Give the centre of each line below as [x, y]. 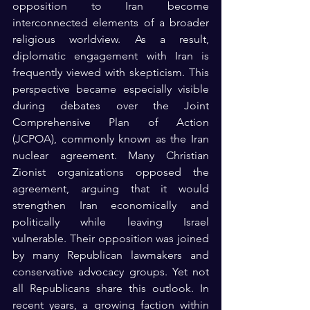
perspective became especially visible [111, 89]
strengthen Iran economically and [111, 205]
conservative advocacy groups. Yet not [111, 271]
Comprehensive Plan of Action [111, 122]
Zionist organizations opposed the [111, 172]
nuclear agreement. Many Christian [111, 155]
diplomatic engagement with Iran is [111, 55]
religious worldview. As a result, [111, 39]
